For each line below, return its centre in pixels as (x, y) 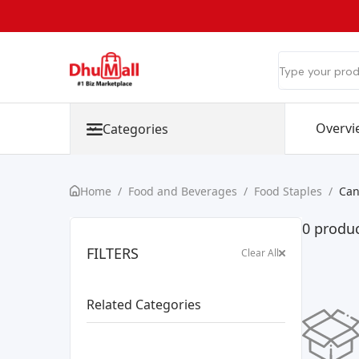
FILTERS (113, 253)
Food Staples (288, 191)
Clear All (260, 252)
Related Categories (144, 304)
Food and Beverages (183, 191)
